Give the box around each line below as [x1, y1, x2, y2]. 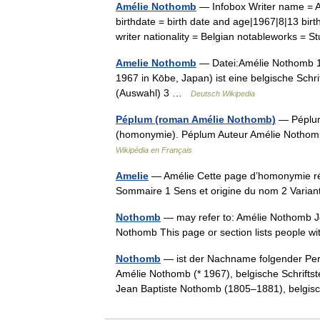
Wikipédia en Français [116, 146, 192, 154]
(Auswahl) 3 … [116, 87, 191, 99]
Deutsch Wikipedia [191, 89, 255, 98]
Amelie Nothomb [116, 57, 196, 69]
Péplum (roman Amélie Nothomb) [116, 114, 276, 125]
